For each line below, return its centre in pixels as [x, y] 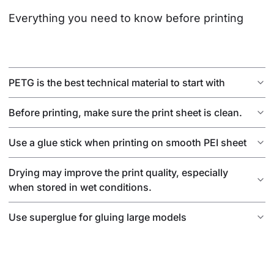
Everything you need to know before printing [126, 18]
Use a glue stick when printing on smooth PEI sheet [128, 142]
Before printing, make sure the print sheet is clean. [125, 112]
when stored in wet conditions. [80, 187]
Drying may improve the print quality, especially [118, 172]
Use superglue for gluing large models [98, 217]
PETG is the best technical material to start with [117, 82]
